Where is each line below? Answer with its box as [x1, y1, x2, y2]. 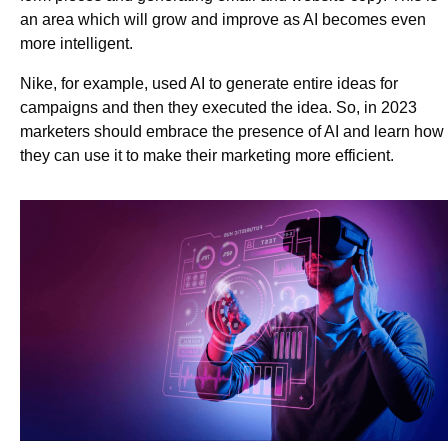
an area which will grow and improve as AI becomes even [20, 11, 426, 29]
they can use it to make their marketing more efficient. [20, 147, 398, 165]
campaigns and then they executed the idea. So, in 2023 [20, 99, 417, 117]
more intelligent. [20, 35, 137, 53]
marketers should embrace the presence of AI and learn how [20, 123, 444, 141]
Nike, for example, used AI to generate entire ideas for [20, 75, 398, 93]
